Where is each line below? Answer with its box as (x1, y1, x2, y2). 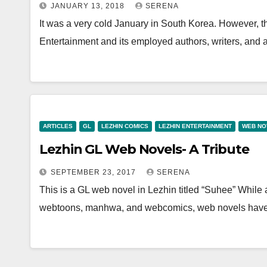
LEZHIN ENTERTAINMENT (159, 123, 232, 129)
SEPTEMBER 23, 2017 (51, 168, 138, 176)
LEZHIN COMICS (101, 123, 148, 129)
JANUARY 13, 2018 (51, 2, 127, 10)
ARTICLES (43, 123, 73, 129)
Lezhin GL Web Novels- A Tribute (39, 141, 249, 157)
